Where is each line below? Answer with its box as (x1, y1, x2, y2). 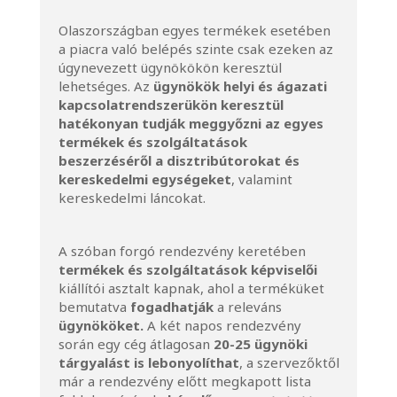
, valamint (230, 170, 292, 188)
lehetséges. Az (58, 77, 153, 95)
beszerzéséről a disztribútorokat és (58, 152, 300, 169)
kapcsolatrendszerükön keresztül (58, 96, 284, 113)
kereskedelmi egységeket (58, 170, 231, 188)
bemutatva (58, 298, 130, 315)
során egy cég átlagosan (58, 335, 214, 353)
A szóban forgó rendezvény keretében (58, 242, 306, 260)
